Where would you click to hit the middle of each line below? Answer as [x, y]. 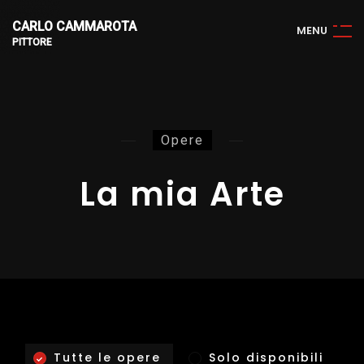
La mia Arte [182, 194]
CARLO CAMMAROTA [74, 26]
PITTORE [32, 42]
